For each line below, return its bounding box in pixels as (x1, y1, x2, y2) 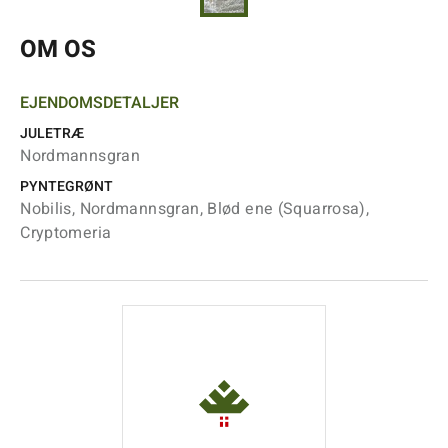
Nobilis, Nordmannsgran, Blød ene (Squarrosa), (20, 197, 370, 221)
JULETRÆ (20, 123, 85, 144)
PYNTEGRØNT (20, 176, 114, 197)
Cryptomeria (20, 221, 112, 245)
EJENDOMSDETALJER (20, 91, 180, 115)
